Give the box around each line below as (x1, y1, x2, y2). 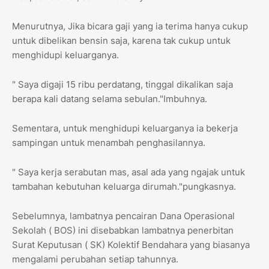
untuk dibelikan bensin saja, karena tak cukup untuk (12, 35, 231, 47)
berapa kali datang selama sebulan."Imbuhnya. (12, 93, 207, 105)
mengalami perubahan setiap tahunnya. (12, 253, 178, 265)
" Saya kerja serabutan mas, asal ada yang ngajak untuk (12, 166, 245, 178)
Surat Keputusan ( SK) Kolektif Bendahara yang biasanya (12, 239, 250, 251)
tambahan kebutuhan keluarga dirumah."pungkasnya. (12, 181, 236, 193)
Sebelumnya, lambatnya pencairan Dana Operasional (12, 210, 235, 222)
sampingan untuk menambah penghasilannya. (12, 137, 205, 149)
